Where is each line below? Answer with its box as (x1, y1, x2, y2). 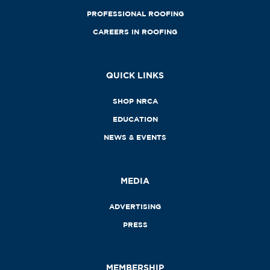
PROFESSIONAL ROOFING (86, 9, 184, 19)
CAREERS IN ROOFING (93, 27, 177, 37)
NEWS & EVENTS (104, 133, 166, 142)
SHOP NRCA (112, 96, 158, 106)
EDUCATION (112, 115, 158, 124)
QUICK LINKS (106, 69, 164, 80)
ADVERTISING (109, 201, 161, 211)
